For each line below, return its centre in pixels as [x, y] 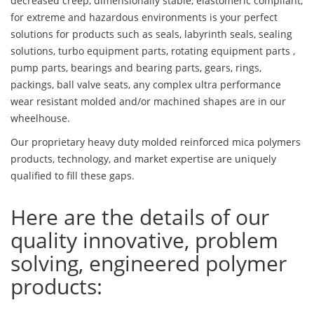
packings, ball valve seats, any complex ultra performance [146, 85]
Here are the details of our [140, 217]
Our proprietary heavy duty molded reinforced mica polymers [156, 142]
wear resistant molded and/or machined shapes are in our [148, 102]
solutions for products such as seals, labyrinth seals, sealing [151, 34]
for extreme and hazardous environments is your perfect [144, 18]
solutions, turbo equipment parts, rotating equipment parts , [153, 51]
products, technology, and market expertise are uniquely [143, 159]
